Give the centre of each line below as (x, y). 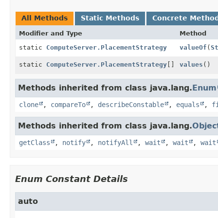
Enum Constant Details (72, 179)
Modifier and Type (51, 33)
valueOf (193, 47)
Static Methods (110, 18)
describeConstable (131, 104)
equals (188, 104)
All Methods (45, 18)
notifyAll (115, 142)
